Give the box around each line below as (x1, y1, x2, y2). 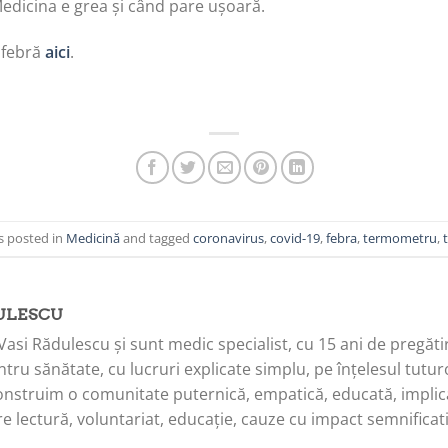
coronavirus (193, 229, 264, 248)
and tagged (120, 229, 193, 248)
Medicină (66, 229, 120, 248)
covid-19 (270, 229, 320, 248)
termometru (363, 229, 437, 248)
